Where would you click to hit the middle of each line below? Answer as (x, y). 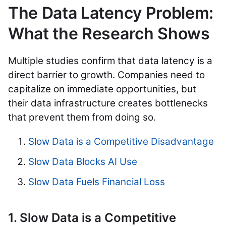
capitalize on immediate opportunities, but (102, 89)
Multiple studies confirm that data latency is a (110, 61)
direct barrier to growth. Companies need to (106, 75)
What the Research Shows (109, 34)
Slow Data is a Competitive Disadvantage (121, 142)
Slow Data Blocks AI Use (83, 162)
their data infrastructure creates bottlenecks (108, 103)
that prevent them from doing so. (82, 118)
